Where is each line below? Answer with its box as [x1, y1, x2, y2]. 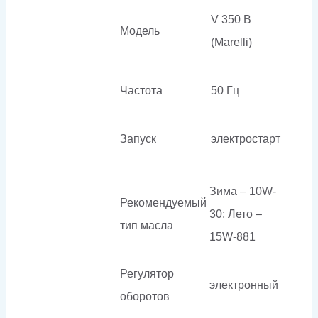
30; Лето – [209, 207, 262, 220]
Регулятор [120, 267, 174, 280]
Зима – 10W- [209, 185, 276, 197]
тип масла [120, 219, 173, 231]
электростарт [211, 132, 280, 145]
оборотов [120, 290, 170, 302]
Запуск [120, 132, 156, 145]
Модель [120, 24, 160, 37]
